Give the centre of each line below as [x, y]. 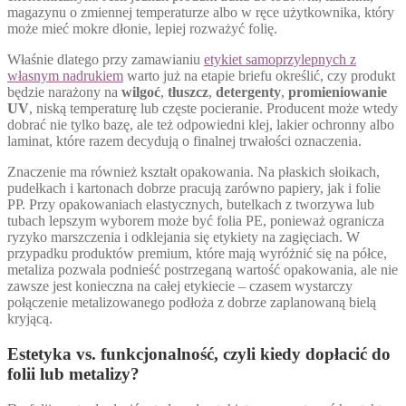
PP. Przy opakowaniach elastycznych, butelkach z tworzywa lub [191, 205]
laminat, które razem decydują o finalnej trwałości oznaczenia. [184, 141]
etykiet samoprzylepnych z [280, 60]
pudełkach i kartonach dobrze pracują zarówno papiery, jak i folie [194, 188]
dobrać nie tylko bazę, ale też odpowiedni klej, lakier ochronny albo [201, 125]
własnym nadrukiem [65, 76]
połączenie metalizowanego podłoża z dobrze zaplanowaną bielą [192, 303]
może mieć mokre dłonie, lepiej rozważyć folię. [142, 29]
